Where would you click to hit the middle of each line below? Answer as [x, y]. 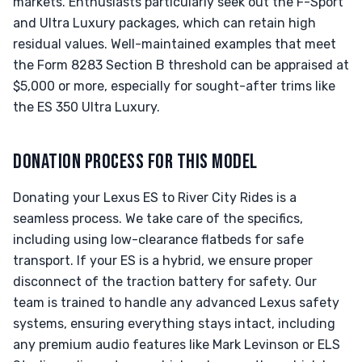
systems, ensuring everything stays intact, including [174, 324]
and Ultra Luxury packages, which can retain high [164, 23]
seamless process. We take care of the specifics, [158, 219]
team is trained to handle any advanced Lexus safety [176, 303]
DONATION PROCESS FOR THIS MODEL [135, 162]
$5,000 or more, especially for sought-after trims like [174, 86]
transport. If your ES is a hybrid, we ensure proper [163, 261]
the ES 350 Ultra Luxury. [86, 107]
